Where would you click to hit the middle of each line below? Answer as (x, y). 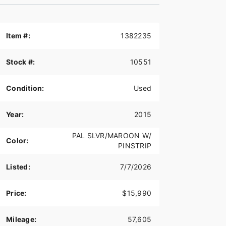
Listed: (18, 167)
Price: (16, 193)
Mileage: (21, 219)
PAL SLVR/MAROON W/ (111, 136)
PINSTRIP (135, 146)
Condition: (25, 88)
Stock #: (20, 62)
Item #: (18, 36)
